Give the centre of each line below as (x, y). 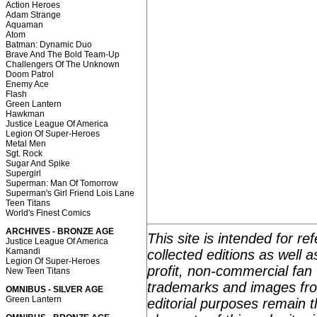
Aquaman (24, 25)
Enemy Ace (27, 84)
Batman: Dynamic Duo (49, 45)
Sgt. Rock (24, 154)
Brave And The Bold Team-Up (63, 54)
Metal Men (26, 144)
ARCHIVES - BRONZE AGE (60, 231)
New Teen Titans (38, 271)
